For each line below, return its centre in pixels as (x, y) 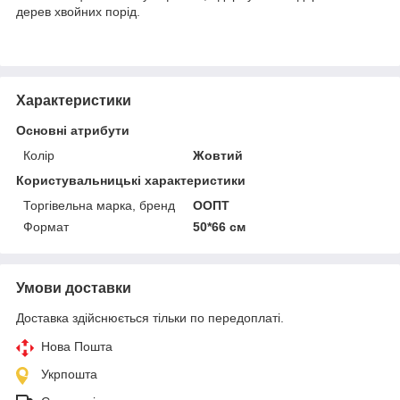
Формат (46, 226)
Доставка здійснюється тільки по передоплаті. (150, 317)
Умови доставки (74, 287)
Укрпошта (69, 374)
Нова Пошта (77, 346)
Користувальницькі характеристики (131, 180)
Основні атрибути (73, 130)
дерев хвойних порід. (78, 11)
